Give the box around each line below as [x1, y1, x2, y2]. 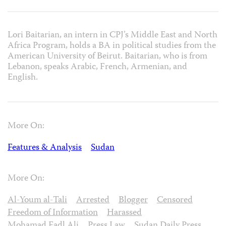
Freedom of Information [8, 205, 98, 220]
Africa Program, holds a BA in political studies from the [8, 38, 216, 53]
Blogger [118, 193, 148, 208]
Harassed [106, 205, 142, 220]
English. [8, 70, 38, 85]
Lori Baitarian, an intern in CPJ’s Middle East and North [8, 28, 217, 43]
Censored [156, 193, 193, 208]
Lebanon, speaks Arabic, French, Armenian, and [8, 60, 187, 75]
